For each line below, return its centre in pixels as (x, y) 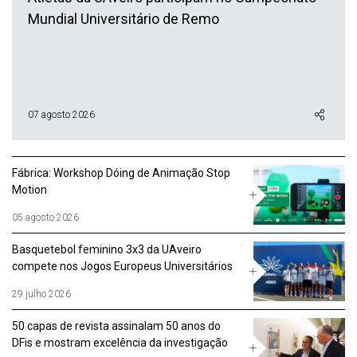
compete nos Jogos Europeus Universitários (122, 266)
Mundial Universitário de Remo (124, 19)
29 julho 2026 (41, 294)
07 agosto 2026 (61, 114)
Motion (29, 190)
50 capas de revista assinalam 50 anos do (116, 326)
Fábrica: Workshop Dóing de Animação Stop (121, 173)
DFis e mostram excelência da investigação (120, 343)
